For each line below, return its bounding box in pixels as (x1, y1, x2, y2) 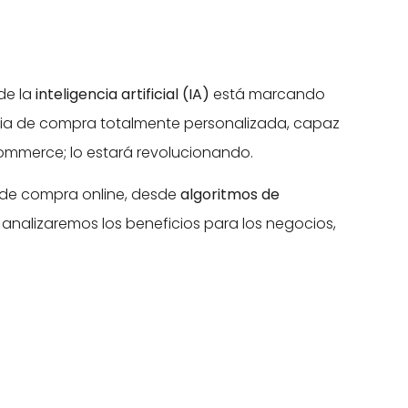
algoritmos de (180, 184, 280, 206)
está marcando (209, 84, 325, 105)
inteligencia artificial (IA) (36, 84, 209, 105)
